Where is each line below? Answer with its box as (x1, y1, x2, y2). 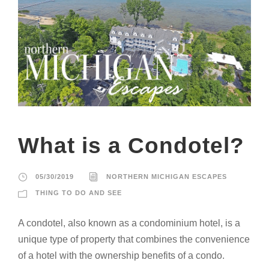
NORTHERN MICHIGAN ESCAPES (106, 172, 227, 180)
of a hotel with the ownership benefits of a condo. (18, 250, 225, 261)
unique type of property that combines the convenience (18, 234, 250, 244)
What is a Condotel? (18, 133, 244, 158)
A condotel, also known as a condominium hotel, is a (18, 217, 240, 228)
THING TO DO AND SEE (35, 189, 122, 196)
